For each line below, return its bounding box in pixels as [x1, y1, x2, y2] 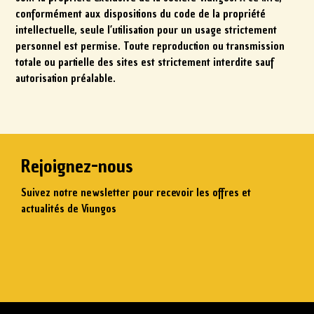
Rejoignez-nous [21, 153, 133, 179]
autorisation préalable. [15, 71, 116, 86]
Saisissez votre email [42, 248, 132, 261]
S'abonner [216, 248, 268, 261]
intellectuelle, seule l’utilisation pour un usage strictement [15, 22, 278, 37]
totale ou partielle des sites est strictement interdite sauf [15, 55, 275, 69]
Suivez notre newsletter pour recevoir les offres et [21, 185, 251, 200]
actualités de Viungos [21, 201, 116, 216]
